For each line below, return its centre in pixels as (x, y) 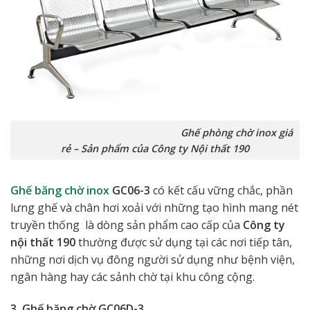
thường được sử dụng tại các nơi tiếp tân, (184, 243)
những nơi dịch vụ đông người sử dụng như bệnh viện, (153, 260)
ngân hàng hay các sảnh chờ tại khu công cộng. (133, 277)
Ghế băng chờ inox (60, 191)
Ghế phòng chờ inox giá (155, 132)
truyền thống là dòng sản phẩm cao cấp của (127, 225)
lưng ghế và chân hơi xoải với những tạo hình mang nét (154, 208)
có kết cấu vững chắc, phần (221, 191)
